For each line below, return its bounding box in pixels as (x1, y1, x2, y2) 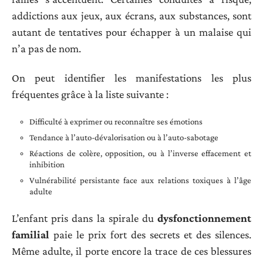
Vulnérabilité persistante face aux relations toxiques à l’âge (29, 175, 251, 185)
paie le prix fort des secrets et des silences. (49, 228, 251, 241)
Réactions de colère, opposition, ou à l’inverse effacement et (29, 148, 251, 158)
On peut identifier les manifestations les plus (12, 72, 251, 85)
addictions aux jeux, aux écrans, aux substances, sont (12, 9, 251, 22)
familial (12, 228, 49, 241)
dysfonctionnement (157, 212, 251, 225)
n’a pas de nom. (12, 42, 81, 55)
